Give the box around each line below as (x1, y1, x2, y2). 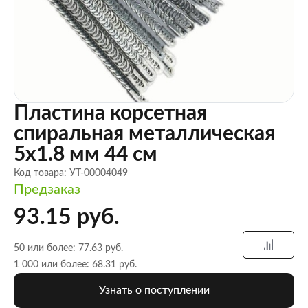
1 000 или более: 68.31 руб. (14, 260, 137, 269)
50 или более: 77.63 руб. (14, 243, 123, 253)
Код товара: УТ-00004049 (14, 168, 128, 178)
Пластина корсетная (14, 103, 207, 124)
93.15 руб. (14, 206, 120, 228)
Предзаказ (14, 183, 80, 197)
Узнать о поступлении (98, 285, 210, 296)
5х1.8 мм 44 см (14, 144, 157, 165)
